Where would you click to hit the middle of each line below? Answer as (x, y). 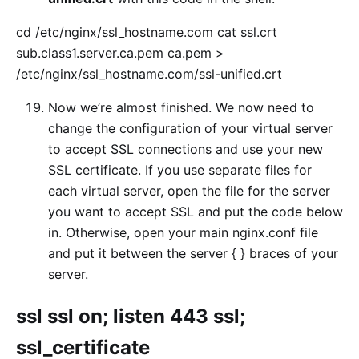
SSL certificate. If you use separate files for (180, 170)
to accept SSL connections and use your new (186, 149)
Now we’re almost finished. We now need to (181, 108)
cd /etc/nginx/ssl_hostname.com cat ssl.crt (147, 32)
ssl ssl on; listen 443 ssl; (131, 317)
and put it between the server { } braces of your (193, 254)
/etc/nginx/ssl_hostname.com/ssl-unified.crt (149, 74)
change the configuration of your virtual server (190, 129)
